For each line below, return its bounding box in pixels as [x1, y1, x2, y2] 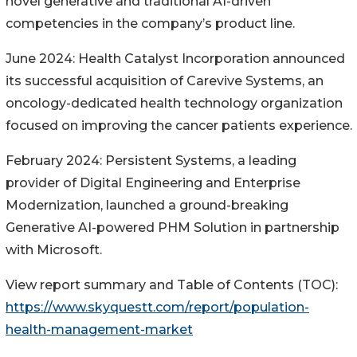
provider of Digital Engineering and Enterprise [6, 175, 300, 190]
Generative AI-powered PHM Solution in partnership [6, 219, 339, 235]
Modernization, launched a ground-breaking [6, 197, 288, 213]
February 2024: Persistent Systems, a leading [6, 152, 296, 168]
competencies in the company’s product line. [6, 15, 295, 31]
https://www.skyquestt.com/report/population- [6, 299, 309, 315]
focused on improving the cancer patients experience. [6, 117, 352, 133]
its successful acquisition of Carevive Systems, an [6, 73, 324, 88]
